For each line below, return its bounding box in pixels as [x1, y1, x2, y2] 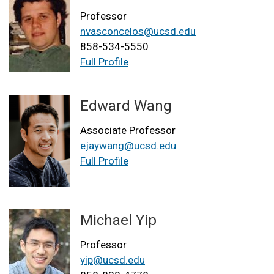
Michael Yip [80, 212, 157, 229]
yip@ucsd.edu [80, 254, 145, 267]
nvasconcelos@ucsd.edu [80, 24, 196, 37]
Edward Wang [80, 97, 172, 115]
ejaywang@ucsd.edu [80, 139, 176, 152]
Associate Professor [80, 124, 176, 137]
